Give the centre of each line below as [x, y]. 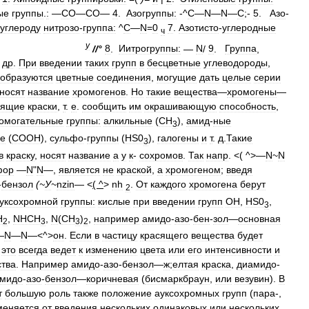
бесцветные [174, 63]
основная [259, 218]
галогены [178, 138]
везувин [252, 279]
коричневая [112, 279]
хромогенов [99, 92]
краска [216, 265]
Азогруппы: [151, 13]
